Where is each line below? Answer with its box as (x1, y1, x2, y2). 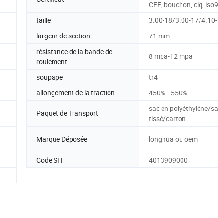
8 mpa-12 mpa (149, 52, 193, 61)
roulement (36, 56, 67, 66)
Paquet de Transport (36, 109, 98, 118)
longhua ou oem (149, 134, 198, 144)
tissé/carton (149, 113, 186, 123)
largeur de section (36, 31, 90, 40)
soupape (36, 72, 63, 82)
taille (36, 15, 51, 25)
